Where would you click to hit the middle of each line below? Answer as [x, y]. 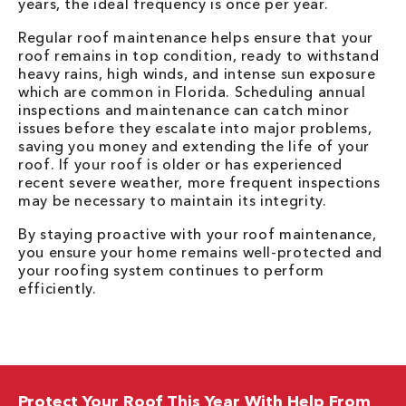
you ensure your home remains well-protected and [201, 252]
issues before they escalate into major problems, [195, 128]
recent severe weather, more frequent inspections [199, 182]
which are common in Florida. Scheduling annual [192, 92]
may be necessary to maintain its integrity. [173, 200]
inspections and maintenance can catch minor [184, 110]
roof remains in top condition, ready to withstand [199, 55]
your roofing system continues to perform [171, 270]
